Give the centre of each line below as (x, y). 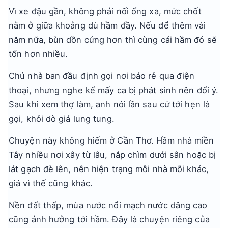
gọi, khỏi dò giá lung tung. (62, 119)
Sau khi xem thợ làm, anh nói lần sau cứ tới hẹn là (109, 104)
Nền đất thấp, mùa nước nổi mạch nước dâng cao (108, 205)
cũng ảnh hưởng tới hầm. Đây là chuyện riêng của (109, 219)
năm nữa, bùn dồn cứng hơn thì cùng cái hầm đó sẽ (113, 40)
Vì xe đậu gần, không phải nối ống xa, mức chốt (105, 11)
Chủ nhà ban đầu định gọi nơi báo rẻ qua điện (102, 76)
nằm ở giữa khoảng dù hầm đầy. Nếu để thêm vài (107, 25)
